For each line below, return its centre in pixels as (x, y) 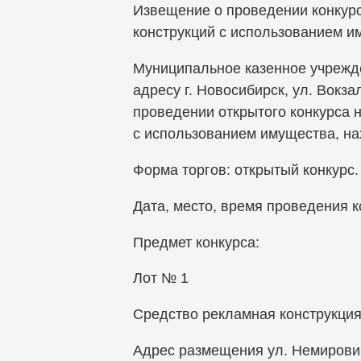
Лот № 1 (160, 278)
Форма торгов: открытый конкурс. (245, 170)
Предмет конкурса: (196, 242)
